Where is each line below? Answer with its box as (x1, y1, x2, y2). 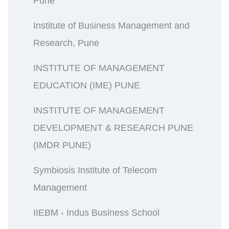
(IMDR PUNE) (33, 140, 91, 150)
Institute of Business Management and (33, 20, 190, 31)
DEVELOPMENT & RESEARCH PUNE (33, 122, 193, 133)
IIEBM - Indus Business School (33, 207, 159, 218)
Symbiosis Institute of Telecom (33, 165, 157, 175)
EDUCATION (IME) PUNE (33, 80, 140, 90)
